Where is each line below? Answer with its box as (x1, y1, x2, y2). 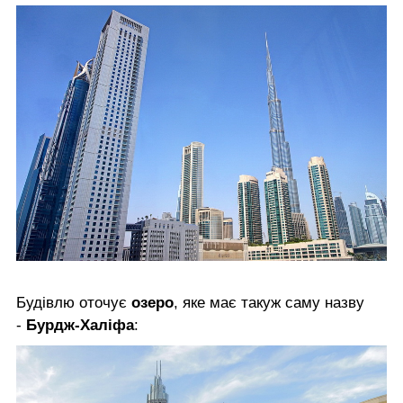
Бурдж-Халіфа (26, 316, 134, 334)
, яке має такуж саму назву (174, 293, 364, 311)
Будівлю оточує (16, 293, 131, 311)
